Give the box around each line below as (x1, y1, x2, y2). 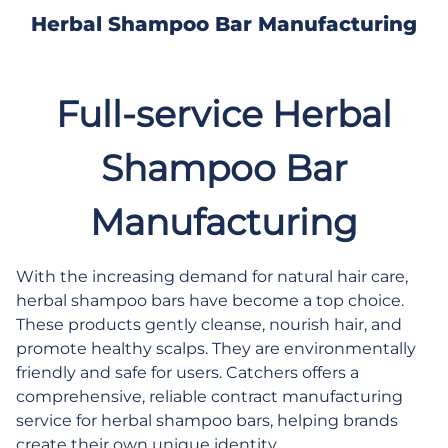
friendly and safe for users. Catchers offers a (16, 363, 359, 382)
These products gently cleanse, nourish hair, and (16, 315, 402, 334)
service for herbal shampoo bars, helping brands (16, 411, 398, 430)
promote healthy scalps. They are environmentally (16, 339, 416, 358)
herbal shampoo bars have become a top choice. (16, 291, 404, 310)
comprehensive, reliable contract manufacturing (16, 387, 403, 406)
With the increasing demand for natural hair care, (16, 267, 408, 286)
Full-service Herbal (56, 92, 392, 136)
